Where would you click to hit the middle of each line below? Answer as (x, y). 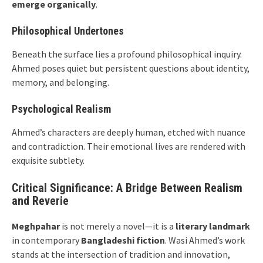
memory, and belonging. (60, 82)
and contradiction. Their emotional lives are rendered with (129, 146)
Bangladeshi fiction (123, 240)
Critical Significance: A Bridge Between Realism (127, 188)
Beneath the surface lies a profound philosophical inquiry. (127, 54)
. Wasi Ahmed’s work (205, 240)
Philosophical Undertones (68, 31)
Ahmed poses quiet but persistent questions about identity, (131, 68)
